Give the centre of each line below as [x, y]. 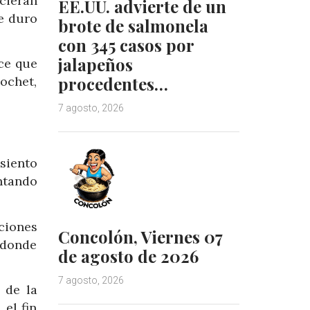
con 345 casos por [126, 45]
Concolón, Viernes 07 [140, 236]
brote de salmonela [133, 25]
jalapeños [95, 64]
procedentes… [113, 83]
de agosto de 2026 [128, 256]
